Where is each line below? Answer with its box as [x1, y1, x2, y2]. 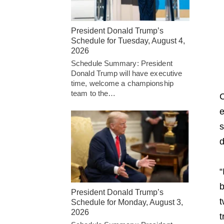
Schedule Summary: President [71, 59, 172, 68]
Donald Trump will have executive [71, 69, 182, 78]
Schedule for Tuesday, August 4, [71, 36, 185, 45]
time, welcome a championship [71, 79, 173, 88]
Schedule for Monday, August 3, [71, 198, 183, 207]
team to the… [71, 89, 116, 98]
